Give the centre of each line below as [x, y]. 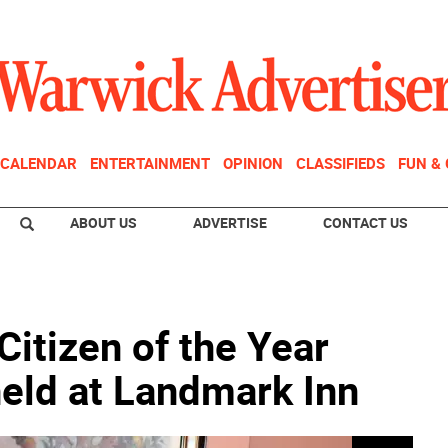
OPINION [253, 163]
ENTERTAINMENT [150, 163]
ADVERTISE [230, 222]
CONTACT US [365, 222]
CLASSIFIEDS [340, 163]
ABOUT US [103, 222]
